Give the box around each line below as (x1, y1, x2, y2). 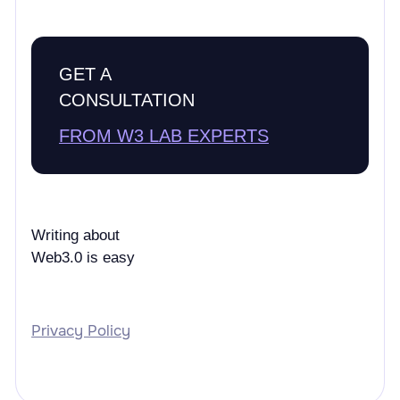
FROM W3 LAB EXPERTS (59, 126, 269, 146)
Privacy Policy (31, 321, 131, 340)
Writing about (31, 227, 121, 245)
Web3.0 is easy (31, 249, 136, 267)
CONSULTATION (59, 89, 195, 110)
